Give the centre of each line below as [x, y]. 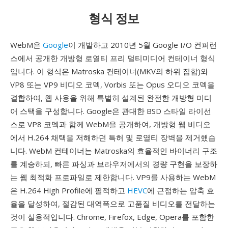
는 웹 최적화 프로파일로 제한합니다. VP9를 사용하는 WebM [113, 177]
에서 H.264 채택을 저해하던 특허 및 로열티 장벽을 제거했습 [113, 137]
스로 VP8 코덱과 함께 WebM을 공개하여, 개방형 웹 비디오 [110, 124]
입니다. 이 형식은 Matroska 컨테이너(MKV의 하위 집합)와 [109, 71]
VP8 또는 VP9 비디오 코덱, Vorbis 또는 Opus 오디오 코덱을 [112, 84]
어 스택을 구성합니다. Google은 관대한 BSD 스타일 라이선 [111, 111]
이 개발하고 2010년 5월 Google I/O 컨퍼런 [142, 45]
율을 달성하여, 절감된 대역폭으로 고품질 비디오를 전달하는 [113, 204]
